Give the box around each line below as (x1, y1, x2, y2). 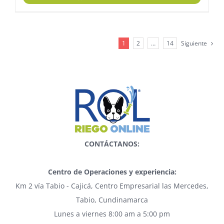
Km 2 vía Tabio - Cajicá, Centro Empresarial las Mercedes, (15, 180, 208, 190)
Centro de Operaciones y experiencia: (47, 166, 176, 176)
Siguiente (181, 39, 207, 47)
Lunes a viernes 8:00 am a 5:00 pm (54, 208, 170, 218)
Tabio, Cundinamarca (76, 194, 148, 204)
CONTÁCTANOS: (84, 138, 139, 148)
